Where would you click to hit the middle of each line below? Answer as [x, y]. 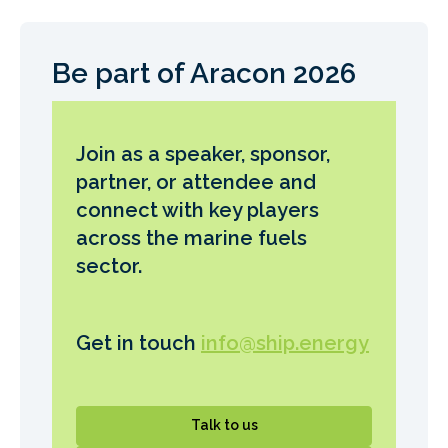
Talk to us [224, 425]
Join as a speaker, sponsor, [203, 154]
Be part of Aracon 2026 [204, 74]
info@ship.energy [285, 343]
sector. [109, 266]
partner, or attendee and [196, 182]
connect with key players [197, 210]
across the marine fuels [191, 238]
